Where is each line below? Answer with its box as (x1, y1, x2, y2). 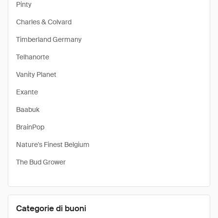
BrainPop (16, 123, 44, 131)
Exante (16, 88, 38, 96)
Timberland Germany (16, 35, 82, 44)
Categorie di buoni (16, 203, 86, 214)
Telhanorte (16, 53, 49, 61)
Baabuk (16, 105, 39, 114)
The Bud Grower (16, 158, 66, 166)
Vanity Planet (16, 70, 56, 79)
